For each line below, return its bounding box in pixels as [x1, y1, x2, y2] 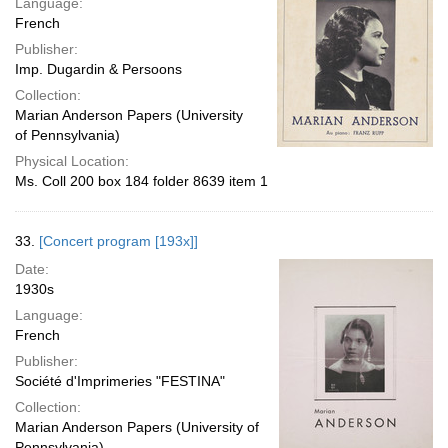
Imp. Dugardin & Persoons [15, 61, 182, 77]
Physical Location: [15, 153, 129, 169]
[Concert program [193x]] [39, 233, 198, 249]
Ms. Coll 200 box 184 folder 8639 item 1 [15, 173, 268, 189]
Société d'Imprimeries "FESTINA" [15, 373, 225, 389]
